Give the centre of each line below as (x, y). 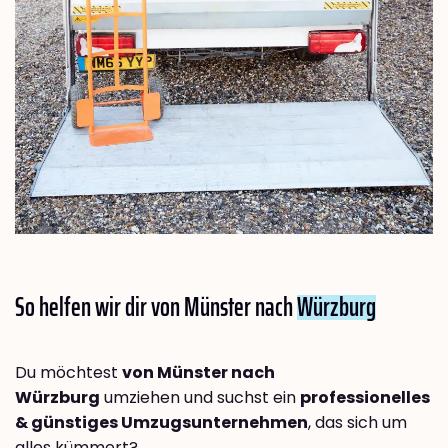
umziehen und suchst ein (200, 398)
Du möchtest (68, 373)
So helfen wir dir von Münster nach (156, 307)
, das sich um (357, 423)
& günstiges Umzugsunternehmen (161, 423)
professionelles (365, 398)
